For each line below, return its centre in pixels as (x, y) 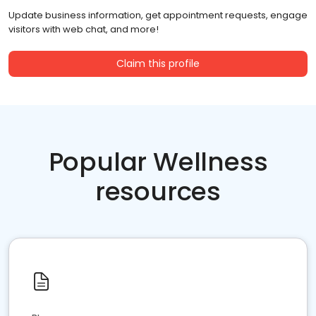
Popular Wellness (158, 162)
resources (158, 192)
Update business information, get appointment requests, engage (158, 16)
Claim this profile (158, 64)
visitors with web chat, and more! (84, 30)
